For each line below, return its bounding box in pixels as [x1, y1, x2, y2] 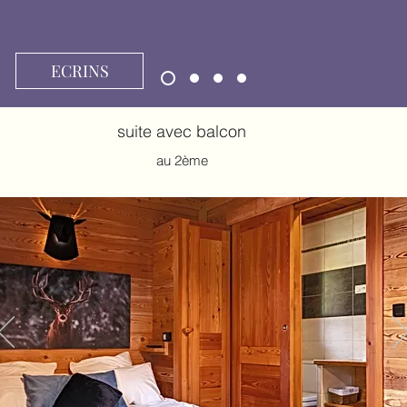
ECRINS [50, 60, 109, 82]
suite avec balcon [117, 121, 246, 142]
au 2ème [155, 152, 208, 169]
